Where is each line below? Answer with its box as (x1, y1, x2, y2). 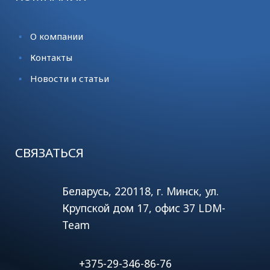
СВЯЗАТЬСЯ (15, 143, 84, 161)
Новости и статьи (30, 72, 109, 84)
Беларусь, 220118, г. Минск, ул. (62, 183, 219, 198)
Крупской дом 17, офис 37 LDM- (62, 200, 225, 215)
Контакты (30, 51, 72, 63)
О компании (30, 30, 83, 42)
